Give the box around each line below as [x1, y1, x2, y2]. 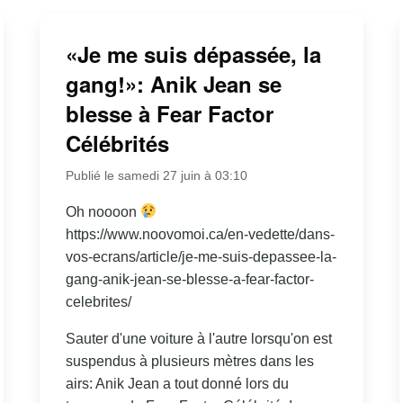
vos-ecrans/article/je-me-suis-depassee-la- [65, 248, 336, 264]
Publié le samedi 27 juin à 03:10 [65, 167, 247, 183]
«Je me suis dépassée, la [65, 38, 321, 69]
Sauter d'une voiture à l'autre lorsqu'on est [65, 330, 332, 346]
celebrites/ [65, 293, 131, 309]
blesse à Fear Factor [65, 97, 273, 129]
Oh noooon [65, 203, 140, 219]
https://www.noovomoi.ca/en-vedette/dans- [65, 226, 335, 242]
